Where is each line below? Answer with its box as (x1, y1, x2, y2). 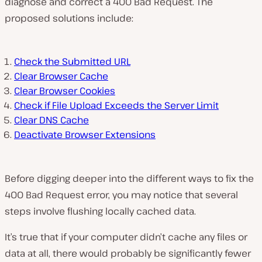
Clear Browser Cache (14, 69, 108, 82)
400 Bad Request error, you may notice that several (5, 188, 238, 201)
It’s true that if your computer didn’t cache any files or (5, 230, 247, 243)
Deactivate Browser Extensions (14, 127, 156, 141)
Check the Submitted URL (14, 54, 130, 68)
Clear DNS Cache (14, 113, 89, 126)
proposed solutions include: (5, 11, 133, 25)
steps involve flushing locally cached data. (5, 204, 196, 218)
